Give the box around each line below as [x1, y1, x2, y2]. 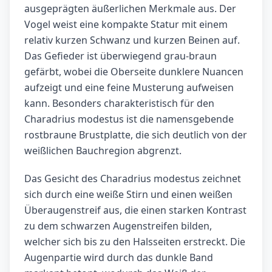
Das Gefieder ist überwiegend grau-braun [24, 49, 217, 63]
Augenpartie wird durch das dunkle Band [24, 251, 213, 265]
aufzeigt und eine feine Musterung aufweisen [24, 81, 234, 95]
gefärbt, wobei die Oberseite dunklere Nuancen [24, 65, 243, 79]
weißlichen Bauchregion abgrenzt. [24, 144, 182, 158]
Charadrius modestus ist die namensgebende [24, 112, 234, 126]
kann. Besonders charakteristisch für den [24, 97, 214, 110]
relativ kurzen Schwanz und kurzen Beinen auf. [24, 33, 240, 47]
